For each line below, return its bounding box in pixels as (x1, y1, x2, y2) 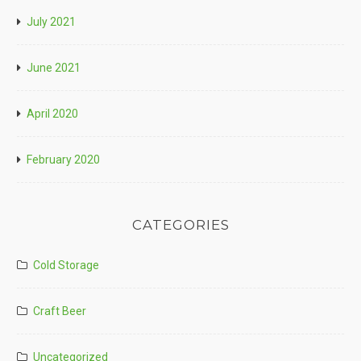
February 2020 (27, 153, 100, 167)
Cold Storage (33, 258, 99, 272)
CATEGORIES (131, 217, 230, 234)
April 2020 (27, 107, 78, 121)
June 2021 (27, 61, 81, 75)
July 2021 (27, 15, 76, 29)
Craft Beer (33, 304, 86, 317)
